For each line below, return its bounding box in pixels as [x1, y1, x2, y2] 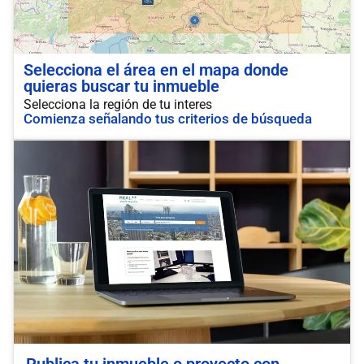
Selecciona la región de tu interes [24, 97, 212, 112]
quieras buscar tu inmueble [24, 76, 219, 96]
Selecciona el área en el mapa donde [24, 60, 288, 80]
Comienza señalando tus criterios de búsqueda [24, 110, 312, 127]
